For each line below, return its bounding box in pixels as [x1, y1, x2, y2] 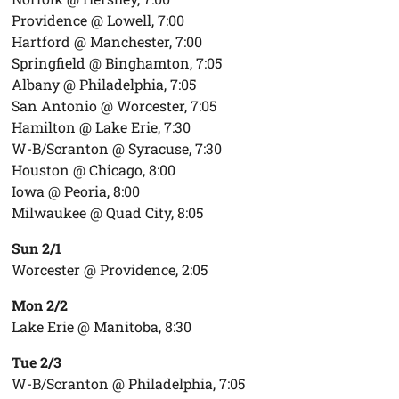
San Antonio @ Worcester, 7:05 [12, 95, 217, 115]
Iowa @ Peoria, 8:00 [12, 181, 141, 200]
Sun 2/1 [12, 238, 62, 257]
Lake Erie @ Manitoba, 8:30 [12, 316, 192, 336]
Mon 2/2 [12, 295, 69, 314]
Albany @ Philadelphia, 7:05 [12, 74, 197, 94]
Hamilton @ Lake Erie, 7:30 [12, 117, 191, 136]
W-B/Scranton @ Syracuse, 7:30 [12, 138, 223, 158]
